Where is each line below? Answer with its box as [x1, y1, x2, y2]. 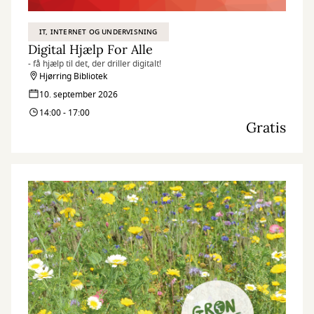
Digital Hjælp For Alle [28, 41, 153, 57]
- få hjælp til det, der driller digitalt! [28, 57, 161, 70]
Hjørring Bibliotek [39, 70, 107, 83]
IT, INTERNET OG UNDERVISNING [39, 27, 158, 37]
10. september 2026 [39, 88, 118, 101]
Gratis [246, 118, 286, 136]
